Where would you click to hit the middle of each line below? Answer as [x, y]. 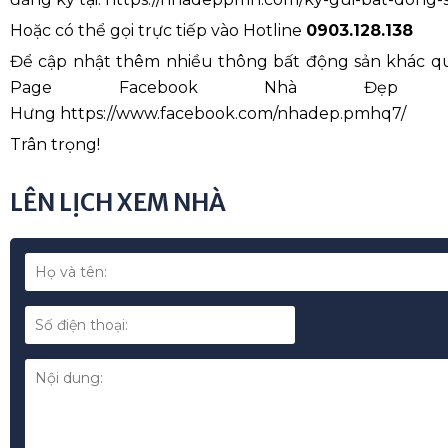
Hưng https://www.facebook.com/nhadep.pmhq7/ [208, 113]
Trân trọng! [55, 144]
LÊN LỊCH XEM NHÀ [118, 202]
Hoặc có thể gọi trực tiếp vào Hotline [158, 30]
